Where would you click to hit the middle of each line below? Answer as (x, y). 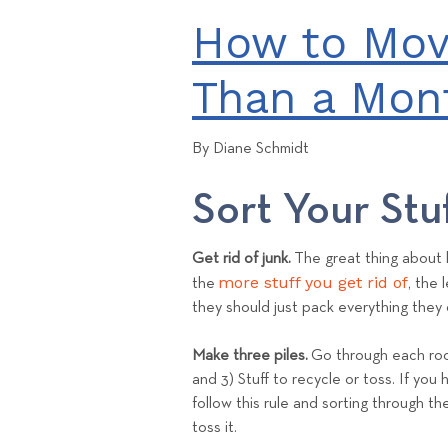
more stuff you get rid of (313, 282)
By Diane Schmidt (250, 149)
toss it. (214, 427)
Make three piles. (250, 355)
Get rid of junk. (241, 258)
